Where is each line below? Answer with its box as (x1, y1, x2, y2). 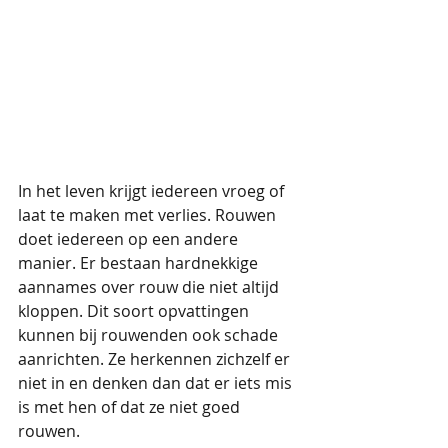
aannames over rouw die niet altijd (18, 275, 283, 298)
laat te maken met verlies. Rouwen (18, 203, 280, 226)
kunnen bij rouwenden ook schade (18, 323, 282, 346)
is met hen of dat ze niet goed (18, 395, 244, 418)
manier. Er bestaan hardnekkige (18, 251, 262, 274)
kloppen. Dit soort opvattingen (18, 299, 253, 322)
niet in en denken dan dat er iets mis (18, 371, 296, 394)
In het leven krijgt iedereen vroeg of (18, 179, 288, 202)
